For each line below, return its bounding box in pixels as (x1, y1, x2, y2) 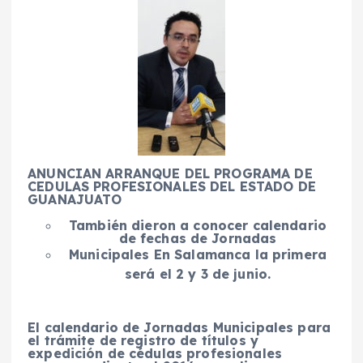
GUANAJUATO (28, 191, 122, 207)
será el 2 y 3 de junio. (124, 266, 271, 282)
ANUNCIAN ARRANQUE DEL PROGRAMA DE (28, 165, 313, 181)
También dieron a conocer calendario (69, 217, 327, 233)
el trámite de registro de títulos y (28, 332, 259, 349)
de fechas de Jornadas (118, 230, 277, 246)
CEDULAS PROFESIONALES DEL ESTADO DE (28, 178, 317, 194)
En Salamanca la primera (153, 246, 327, 263)
